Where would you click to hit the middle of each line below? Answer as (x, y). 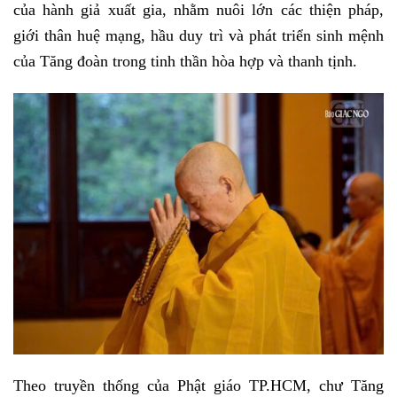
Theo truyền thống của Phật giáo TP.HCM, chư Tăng (198, 385)
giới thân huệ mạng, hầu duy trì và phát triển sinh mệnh (198, 35)
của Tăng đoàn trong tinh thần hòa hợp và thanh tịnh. (185, 61)
